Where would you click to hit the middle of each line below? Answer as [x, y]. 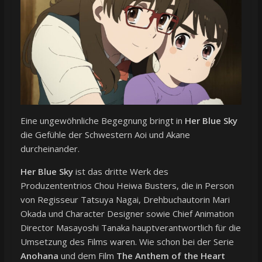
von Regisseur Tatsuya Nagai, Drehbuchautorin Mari [125, 200]
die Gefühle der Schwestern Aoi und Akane [105, 135]
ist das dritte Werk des [120, 172]
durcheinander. [50, 149]
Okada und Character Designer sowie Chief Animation [127, 214]
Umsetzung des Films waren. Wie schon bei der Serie [127, 242]
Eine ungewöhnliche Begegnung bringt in [102, 121]
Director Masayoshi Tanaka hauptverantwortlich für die [130, 228]
